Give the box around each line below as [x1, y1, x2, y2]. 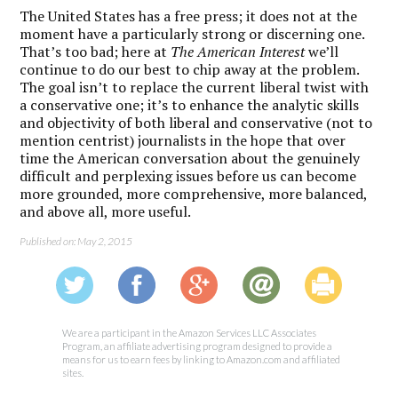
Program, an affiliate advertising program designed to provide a [62, 339, 332, 352]
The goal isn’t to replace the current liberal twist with [20, 76, 370, 97]
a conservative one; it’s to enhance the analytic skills [20, 94, 360, 115]
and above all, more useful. [20, 201, 192, 221]
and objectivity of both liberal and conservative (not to [20, 112, 373, 132]
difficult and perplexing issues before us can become [20, 165, 357, 186]
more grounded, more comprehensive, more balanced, [20, 183, 368, 203]
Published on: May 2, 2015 [20, 234, 133, 248]
